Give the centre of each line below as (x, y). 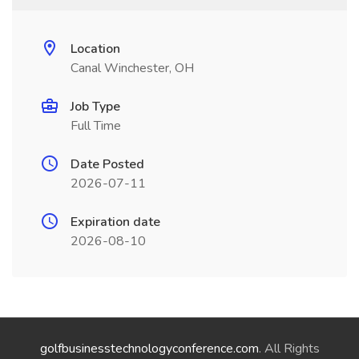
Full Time (96, 126)
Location (95, 49)
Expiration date (115, 222)
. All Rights (289, 349)
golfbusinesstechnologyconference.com (149, 349)
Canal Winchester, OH (132, 68)
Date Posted (107, 164)
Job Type (95, 107)
